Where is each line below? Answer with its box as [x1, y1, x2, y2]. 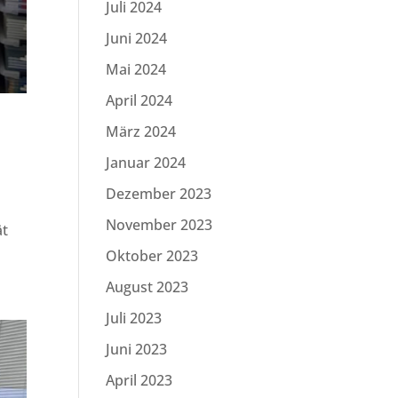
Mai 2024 [106, 60, 167, 79]
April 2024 [106, 91, 173, 110]
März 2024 [106, 122, 177, 141]
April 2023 [106, 370, 173, 390]
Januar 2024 [106, 153, 187, 172]
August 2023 [106, 277, 189, 297]
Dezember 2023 [106, 184, 212, 203]
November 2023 [106, 215, 213, 235]
